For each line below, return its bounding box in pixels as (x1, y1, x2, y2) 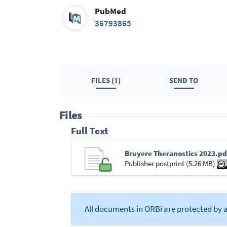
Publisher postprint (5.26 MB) (124, 158, 217, 168)
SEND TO (169, 75, 199, 86)
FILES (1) (91, 75, 121, 86)
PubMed (95, 6, 127, 17)
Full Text (70, 125, 108, 137)
